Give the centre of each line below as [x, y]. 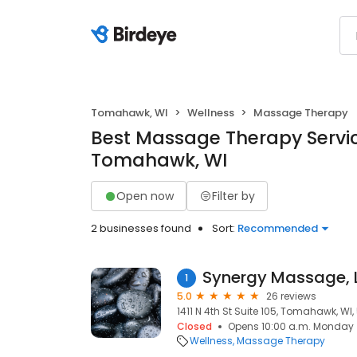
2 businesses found [141, 228]
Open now [145, 196]
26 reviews [291, 296]
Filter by [233, 196]
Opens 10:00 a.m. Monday [291, 326]
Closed [194, 326]
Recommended [278, 228]
